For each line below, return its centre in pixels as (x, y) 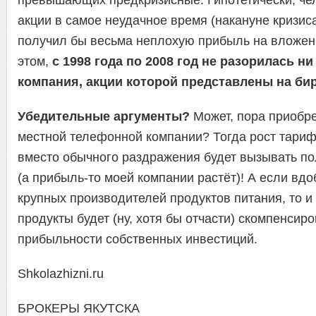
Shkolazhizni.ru (61, 274)
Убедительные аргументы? (104, 116)
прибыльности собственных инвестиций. (138, 239)
